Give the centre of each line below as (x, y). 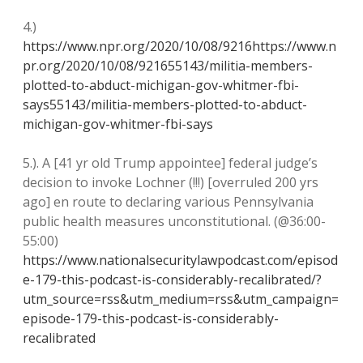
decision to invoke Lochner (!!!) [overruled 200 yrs (171, 182)
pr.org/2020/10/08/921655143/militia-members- (168, 66)
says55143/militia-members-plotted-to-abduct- (165, 105)
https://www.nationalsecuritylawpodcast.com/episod (180, 260)
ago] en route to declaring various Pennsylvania (168, 202)
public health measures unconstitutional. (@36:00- (174, 221)
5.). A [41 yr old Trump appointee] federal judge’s (170, 163)
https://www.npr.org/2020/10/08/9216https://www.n (179, 46)
